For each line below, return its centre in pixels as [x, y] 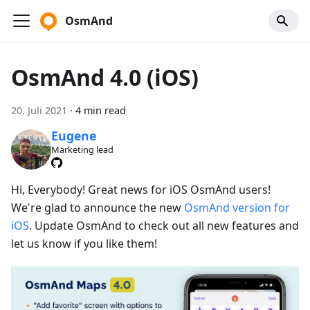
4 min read [101, 110]
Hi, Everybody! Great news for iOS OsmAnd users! [141, 189]
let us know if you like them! [84, 243]
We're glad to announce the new [98, 207]
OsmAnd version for [237, 207]
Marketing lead [82, 150]
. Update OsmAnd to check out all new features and [164, 225]
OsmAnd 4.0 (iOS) [105, 77]
